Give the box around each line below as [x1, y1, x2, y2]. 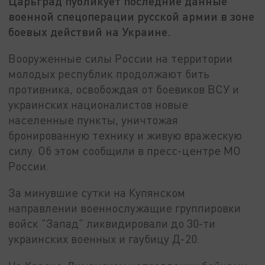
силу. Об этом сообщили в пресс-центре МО [8, 143, 241, 157]
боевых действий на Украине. [8, 24, 172, 39]
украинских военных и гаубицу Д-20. [8, 232, 201, 246]
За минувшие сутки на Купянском [8, 186, 186, 200]
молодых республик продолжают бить [8, 66, 210, 80]
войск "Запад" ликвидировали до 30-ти [8, 216, 216, 231]
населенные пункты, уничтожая [8, 112, 179, 127]
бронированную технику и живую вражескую [8, 128, 243, 142]
